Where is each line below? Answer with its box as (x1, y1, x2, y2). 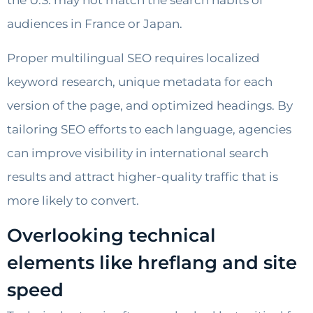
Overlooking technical (7, 224, 216, 247)
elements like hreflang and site (7, 252, 297, 275)
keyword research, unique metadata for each (7, 74, 272, 89)
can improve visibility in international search (7, 145, 268, 160)
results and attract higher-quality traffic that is (7, 169, 278, 184)
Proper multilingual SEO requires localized (7, 50, 260, 65)
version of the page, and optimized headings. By (7, 98, 293, 112)
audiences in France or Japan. (7, 17, 182, 31)
